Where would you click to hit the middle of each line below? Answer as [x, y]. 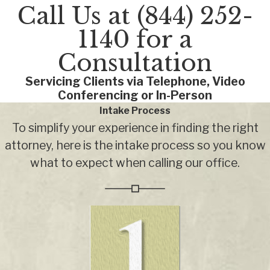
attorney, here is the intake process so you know [135, 146]
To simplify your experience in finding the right [135, 128]
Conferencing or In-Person [135, 96]
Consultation [135, 63]
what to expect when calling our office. [135, 163]
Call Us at [77, 16]
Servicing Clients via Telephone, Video [135, 82]
